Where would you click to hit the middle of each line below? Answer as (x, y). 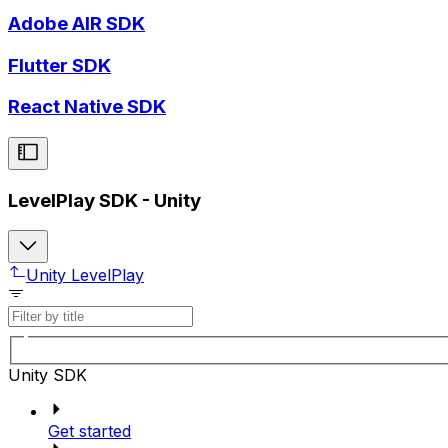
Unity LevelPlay (85, 275)
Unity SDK (47, 375)
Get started (89, 431)
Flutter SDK (59, 65)
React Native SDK (87, 107)
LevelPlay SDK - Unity (104, 200)
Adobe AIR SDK (76, 23)
